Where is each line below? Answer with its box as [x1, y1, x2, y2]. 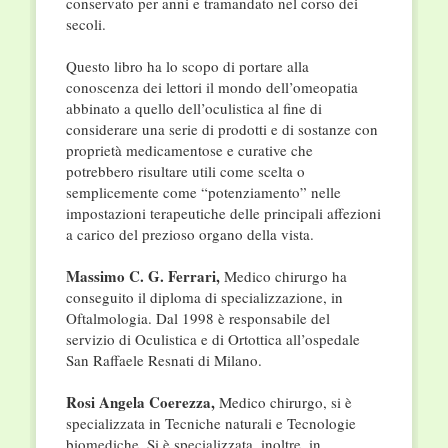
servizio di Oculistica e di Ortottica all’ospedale [65, 329, 360, 350]
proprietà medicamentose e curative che [65, 140, 313, 161]
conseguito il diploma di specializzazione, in [65, 287, 343, 308]
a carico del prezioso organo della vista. [65, 224, 314, 245]
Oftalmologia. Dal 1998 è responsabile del [65, 308, 330, 329]
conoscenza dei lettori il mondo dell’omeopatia [65, 77, 358, 98]
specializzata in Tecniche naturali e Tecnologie [65, 413, 356, 434]
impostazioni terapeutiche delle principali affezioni [65, 203, 381, 224]
